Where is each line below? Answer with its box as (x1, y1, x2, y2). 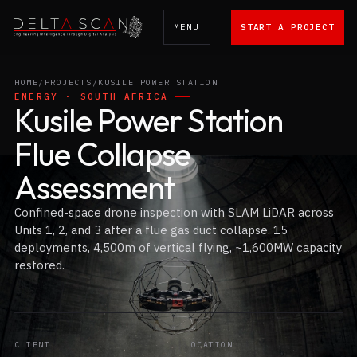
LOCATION (185, 339, 233, 350)
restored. (14, 257, 65, 273)
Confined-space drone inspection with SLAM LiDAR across (14, 205, 334, 220)
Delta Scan (12, 28, 75, 45)
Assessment (14, 167, 175, 207)
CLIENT (14, 339, 50, 350)
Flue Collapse (14, 134, 191, 174)
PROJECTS (44, 77, 92, 88)
